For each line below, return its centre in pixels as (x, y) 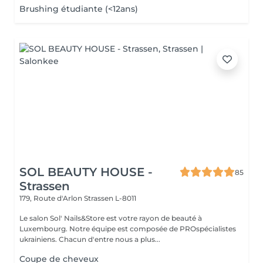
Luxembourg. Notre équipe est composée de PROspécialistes (44, 229)
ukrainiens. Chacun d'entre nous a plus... (90, 239)
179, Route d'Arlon (52, 198)
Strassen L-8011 (110, 198)
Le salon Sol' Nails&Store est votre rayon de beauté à (111, 218)
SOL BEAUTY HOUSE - (86, 172)
